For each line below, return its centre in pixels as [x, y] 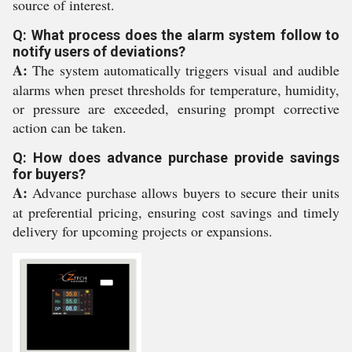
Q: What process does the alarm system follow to [176, 35]
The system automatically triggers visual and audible [183, 70]
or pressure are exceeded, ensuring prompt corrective [176, 108]
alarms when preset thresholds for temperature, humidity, [176, 90]
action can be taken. [70, 127]
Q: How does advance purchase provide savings [176, 158]
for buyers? [49, 174]
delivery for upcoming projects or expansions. [143, 231]
